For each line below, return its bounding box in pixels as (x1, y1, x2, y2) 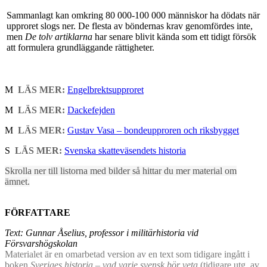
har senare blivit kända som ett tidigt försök (92, 32, 256, 42)
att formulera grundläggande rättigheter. (7, 42, 154, 53)
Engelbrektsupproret (67, 84, 144, 95)
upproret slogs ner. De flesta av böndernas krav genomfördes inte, (7, 21, 253, 32)
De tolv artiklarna (25, 32, 92, 42)
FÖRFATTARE (5, 207, 70, 218)
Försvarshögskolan (5, 238, 77, 249)
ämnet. (5, 176, 30, 187)
